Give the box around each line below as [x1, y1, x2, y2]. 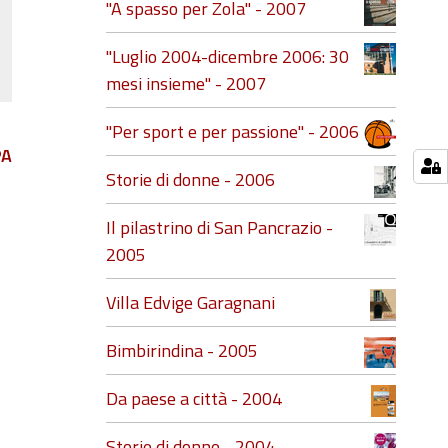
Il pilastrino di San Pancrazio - [106, 214, 333, 241]
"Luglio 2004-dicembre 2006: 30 [106, 43, 349, 70]
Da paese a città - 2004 [106, 385, 282, 412]
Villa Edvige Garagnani [106, 289, 275, 316]
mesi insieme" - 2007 [106, 70, 266, 97]
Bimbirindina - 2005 [106, 337, 258, 364]
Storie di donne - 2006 [106, 166, 275, 193]
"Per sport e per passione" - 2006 [106, 118, 359, 145]
